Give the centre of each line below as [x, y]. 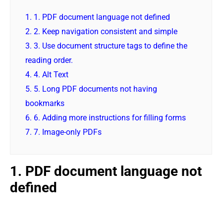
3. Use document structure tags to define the [110, 46]
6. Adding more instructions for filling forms [109, 117]
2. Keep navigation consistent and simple [105, 31]
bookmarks [45, 103]
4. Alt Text [50, 74]
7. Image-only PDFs [67, 132]
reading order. [49, 60]
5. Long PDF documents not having [94, 89]
